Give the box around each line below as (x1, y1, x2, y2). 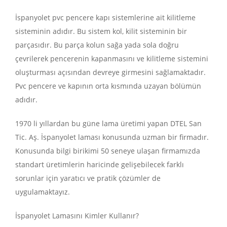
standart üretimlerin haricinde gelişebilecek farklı (15, 159, 184, 169)
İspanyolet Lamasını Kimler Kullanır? (15, 210, 139, 220)
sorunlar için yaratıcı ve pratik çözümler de (15, 173, 161, 183)
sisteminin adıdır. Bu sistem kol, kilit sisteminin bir (15, 26, 187, 36)
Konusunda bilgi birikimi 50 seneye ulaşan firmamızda (15, 145, 200, 156)
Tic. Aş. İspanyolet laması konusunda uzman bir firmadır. (15, 132, 209, 142)
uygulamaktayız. (15, 186, 70, 197)
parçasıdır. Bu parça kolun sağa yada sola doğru (15, 40, 179, 50)
